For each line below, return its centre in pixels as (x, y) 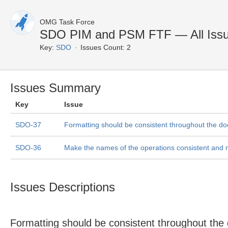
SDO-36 (28, 148)
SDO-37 (28, 125)
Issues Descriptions (63, 187)
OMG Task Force (67, 22)
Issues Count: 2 (106, 47)
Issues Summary (55, 88)
